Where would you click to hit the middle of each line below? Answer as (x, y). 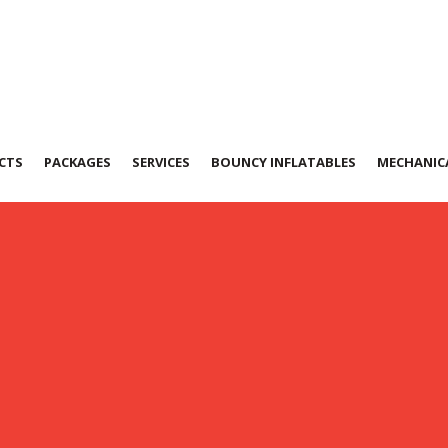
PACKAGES (77, 162)
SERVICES (161, 162)
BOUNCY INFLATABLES (283, 162)
